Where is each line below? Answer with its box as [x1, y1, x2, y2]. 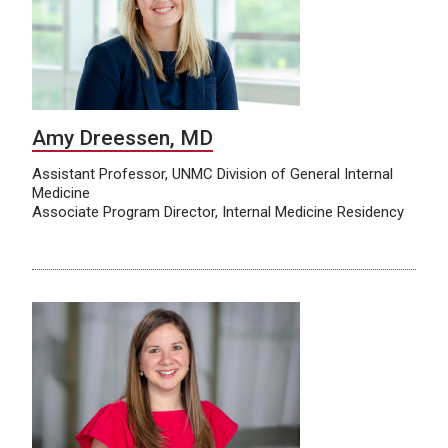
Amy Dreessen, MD [32, 126, 213, 151]
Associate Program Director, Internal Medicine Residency [32, 203, 404, 222]
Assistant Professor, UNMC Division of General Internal [32, 165, 393, 184]
